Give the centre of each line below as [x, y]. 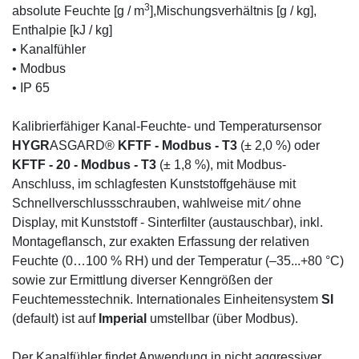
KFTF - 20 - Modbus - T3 [84, 165]
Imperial [123, 319]
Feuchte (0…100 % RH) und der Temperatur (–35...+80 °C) [178, 261]
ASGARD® [84, 145]
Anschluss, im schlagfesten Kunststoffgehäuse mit [154, 184]
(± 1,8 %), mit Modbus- [221, 165]
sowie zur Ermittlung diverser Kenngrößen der [142, 280]
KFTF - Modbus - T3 [177, 145]
